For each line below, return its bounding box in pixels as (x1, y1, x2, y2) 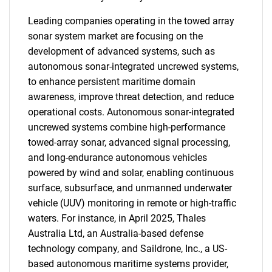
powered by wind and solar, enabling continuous (28, 167, 234, 178)
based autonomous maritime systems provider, (28, 258, 228, 270)
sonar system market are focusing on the (28, 30, 203, 42)
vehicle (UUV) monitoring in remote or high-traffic (28, 197, 236, 209)
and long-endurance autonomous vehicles (28, 152, 207, 163)
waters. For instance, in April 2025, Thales (28, 212, 206, 224)
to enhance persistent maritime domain (28, 76, 195, 87)
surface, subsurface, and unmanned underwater (28, 182, 232, 194)
